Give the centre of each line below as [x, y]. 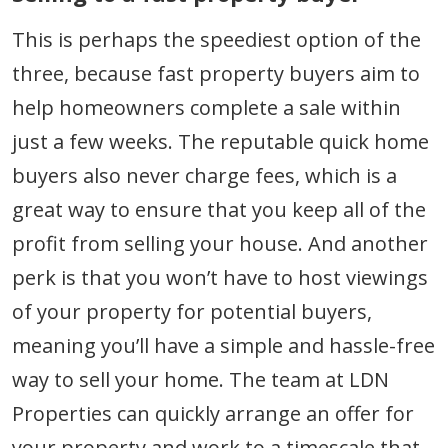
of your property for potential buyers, [192, 311]
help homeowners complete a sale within [206, 107]
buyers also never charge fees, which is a [204, 175]
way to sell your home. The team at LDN [200, 379]
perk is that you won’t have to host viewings [220, 277]
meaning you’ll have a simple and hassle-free [223, 345]
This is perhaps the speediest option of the [216, 39]
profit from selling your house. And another [220, 243]
